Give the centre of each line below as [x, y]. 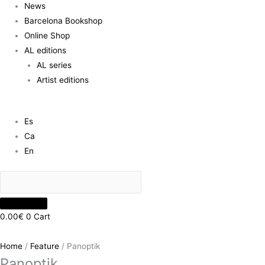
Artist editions [62, 80]
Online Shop [47, 35]
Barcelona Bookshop [64, 20]
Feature [45, 246]
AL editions [46, 50]
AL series [54, 65]
